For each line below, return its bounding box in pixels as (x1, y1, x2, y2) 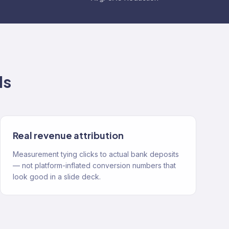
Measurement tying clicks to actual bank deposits (13, 150, 179, 158)
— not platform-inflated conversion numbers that (13, 161, 176, 170)
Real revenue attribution (13, 129, 124, 141)
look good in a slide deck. (13, 172, 101, 181)
